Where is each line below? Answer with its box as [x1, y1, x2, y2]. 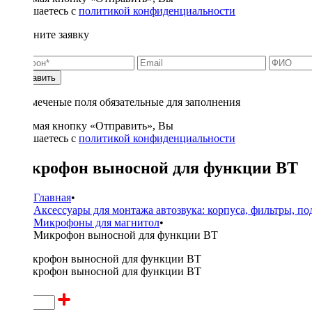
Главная [33, 191, 71, 203]
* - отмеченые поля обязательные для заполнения [6, 96, 240, 108]
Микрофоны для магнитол [33, 216, 159, 228]
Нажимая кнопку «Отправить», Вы [6, 120, 173, 132]
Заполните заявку [6, 29, 89, 40]
